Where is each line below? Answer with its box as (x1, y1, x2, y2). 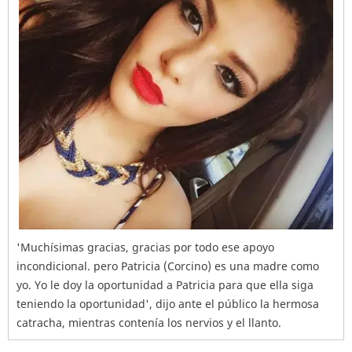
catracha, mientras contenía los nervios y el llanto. (16, 315, 281, 330)
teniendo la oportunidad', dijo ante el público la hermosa (16, 296, 319, 311)
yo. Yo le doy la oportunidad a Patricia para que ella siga (16, 277, 313, 292)
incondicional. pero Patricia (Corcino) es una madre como (16, 258, 319, 273)
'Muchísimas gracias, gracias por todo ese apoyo (16, 240, 274, 255)
